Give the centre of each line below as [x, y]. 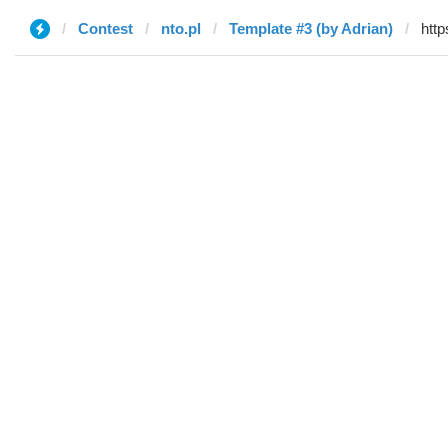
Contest [105, 28]
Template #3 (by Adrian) [311, 28]
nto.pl [181, 28]
